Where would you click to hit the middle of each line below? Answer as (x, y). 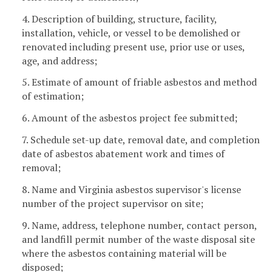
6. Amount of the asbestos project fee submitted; (130, 118)
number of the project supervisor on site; (113, 203)
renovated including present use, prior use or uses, (133, 46)
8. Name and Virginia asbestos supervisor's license (131, 189)
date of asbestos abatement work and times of (123, 153)
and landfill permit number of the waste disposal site (138, 239)
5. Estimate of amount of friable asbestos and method (139, 82)
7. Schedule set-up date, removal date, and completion (141, 139)
